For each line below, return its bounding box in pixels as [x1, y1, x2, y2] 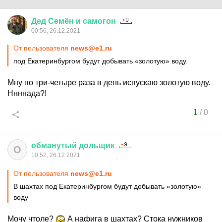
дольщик [79, 141, 114, 150]
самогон [83, 17, 116, 25]
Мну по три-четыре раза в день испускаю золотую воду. [7, 78, 210, 87]
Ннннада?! [7, 89, 47, 98]
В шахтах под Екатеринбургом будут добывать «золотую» [13, 182, 201, 190]
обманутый [31, 141, 77, 150]
